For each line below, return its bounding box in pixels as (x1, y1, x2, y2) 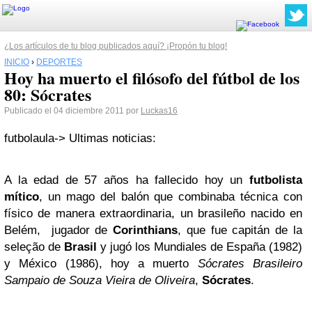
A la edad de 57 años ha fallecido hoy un (4, 173, 249, 187)
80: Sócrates (4, 82, 91, 107)
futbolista (249, 173, 302, 187)
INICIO (4, 57, 29, 67)
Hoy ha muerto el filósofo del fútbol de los (4, 65, 299, 90)
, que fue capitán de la (178, 224, 303, 237)
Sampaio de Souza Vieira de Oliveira (4, 274, 195, 287)
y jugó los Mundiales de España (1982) (97, 240, 302, 253)
